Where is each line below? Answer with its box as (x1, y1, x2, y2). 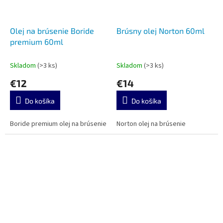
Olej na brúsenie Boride (10, 26, 94, 36)
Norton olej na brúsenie (116, 119, 186, 129)
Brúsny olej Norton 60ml (116, 26, 205, 36)
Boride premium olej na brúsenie (10, 119, 107, 129)
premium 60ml (10, 37, 63, 47)
